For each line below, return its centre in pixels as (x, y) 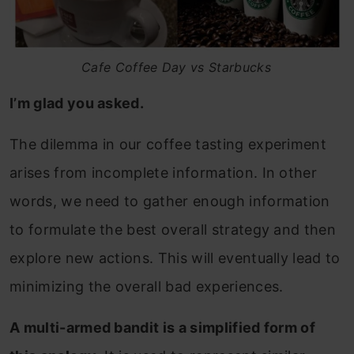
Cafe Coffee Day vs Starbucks (176, 68)
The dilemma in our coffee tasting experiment (168, 145)
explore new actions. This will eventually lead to (175, 258)
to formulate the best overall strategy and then (173, 230)
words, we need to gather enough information (170, 201)
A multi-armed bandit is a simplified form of (163, 328)
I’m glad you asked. (77, 104)
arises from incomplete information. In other (164, 173)
